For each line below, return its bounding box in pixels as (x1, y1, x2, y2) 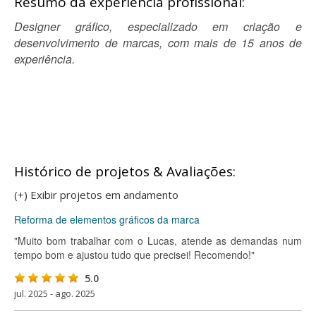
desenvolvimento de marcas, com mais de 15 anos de (14, 35, 302, 51)
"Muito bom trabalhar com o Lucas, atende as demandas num (14, 233, 302, 248)
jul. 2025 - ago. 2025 (14, 287, 95, 300)
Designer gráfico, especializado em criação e (14, 18, 302, 35)
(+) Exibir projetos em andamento (14, 188, 178, 202)
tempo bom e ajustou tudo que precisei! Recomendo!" (14, 248, 255, 262)
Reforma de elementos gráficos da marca (14, 212, 200, 226)
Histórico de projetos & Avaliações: (14, 162, 236, 181)
